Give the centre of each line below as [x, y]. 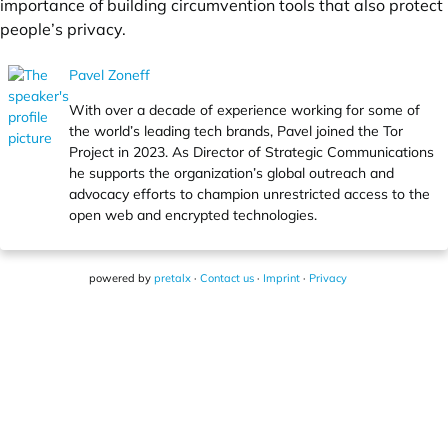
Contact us [227, 278]
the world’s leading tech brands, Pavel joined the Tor [236, 131]
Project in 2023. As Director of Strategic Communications [251, 152]
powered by [121, 278]
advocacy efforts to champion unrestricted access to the [249, 194]
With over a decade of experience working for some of [244, 110]
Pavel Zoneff [109, 75]
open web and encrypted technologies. [193, 215]
